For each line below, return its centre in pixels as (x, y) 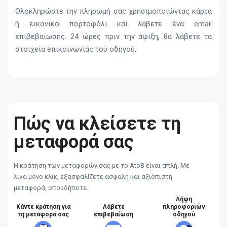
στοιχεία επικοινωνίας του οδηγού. (76, 49)
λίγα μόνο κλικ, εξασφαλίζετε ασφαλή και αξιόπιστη (93, 177)
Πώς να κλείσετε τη (97, 124)
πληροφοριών (184, 207)
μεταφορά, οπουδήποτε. (51, 188)
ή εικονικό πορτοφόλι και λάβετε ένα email (113, 24)
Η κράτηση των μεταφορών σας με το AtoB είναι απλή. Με (102, 166)
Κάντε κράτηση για (43, 207)
